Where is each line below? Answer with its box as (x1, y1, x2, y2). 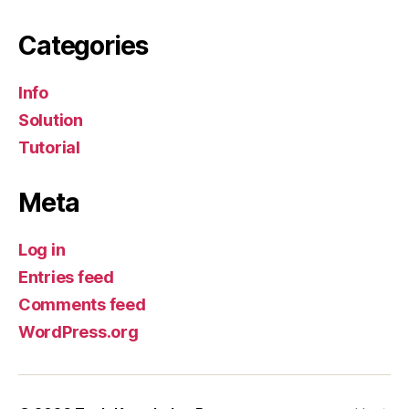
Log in (18, 240, 66, 259)
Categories (18, 30, 148, 61)
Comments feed (18, 295, 146, 314)
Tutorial (18, 138, 80, 157)
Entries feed (18, 267, 114, 287)
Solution (18, 110, 83, 130)
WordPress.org (18, 322, 139, 341)
